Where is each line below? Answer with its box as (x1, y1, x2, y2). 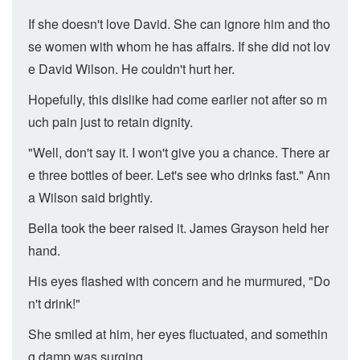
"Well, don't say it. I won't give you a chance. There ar (28, 143, 329, 162)
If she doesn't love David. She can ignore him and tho (28, 14, 330, 33)
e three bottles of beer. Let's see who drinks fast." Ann (28, 166, 330, 184)
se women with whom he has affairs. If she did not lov (28, 37, 330, 55)
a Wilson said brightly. (28, 188, 153, 207)
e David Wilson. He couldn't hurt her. (28, 59, 235, 78)
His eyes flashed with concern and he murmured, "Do (28, 272, 330, 290)
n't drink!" (28, 294, 80, 313)
